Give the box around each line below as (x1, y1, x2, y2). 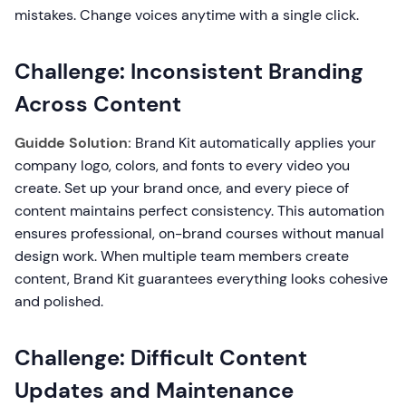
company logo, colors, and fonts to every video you (14, 156, 350, 175)
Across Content (14, 90, 181, 118)
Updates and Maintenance (14, 376, 294, 404)
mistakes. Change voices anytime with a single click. (14, 5, 359, 24)
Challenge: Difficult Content (14, 343, 307, 372)
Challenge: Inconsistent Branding (14, 57, 363, 85)
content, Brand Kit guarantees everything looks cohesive (14, 269, 388, 288)
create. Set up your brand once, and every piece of (14, 179, 349, 198)
